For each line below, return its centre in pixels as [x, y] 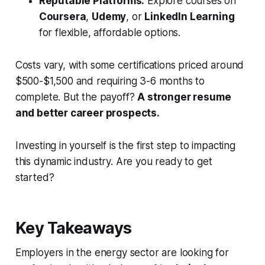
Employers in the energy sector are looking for [122, 253]
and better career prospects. [87, 113]
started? [35, 178]
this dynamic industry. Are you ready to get [114, 162]
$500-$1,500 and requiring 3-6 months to [110, 81]
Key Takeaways [73, 228]
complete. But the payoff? [76, 97]
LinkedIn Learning [190, 17]
